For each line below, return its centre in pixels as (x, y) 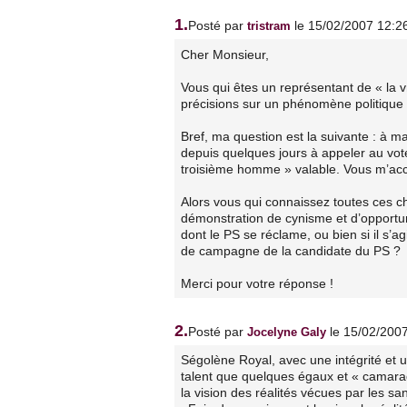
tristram (269, 26)
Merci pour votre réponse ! (258, 283)
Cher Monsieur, (225, 54)
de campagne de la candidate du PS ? (291, 250)
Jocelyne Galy (287, 332)
